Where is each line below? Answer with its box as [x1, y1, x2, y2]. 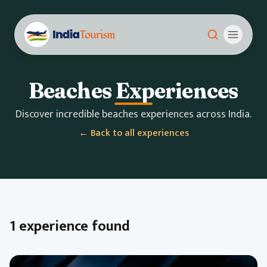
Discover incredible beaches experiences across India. [15, 105, 252, 123]
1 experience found [10, 215, 130, 238]
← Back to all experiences [78, 125, 189, 141]
